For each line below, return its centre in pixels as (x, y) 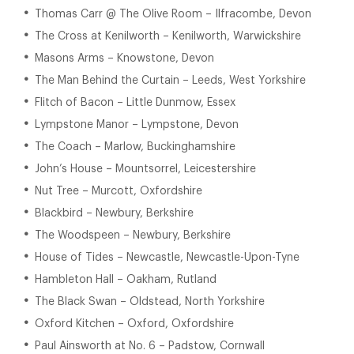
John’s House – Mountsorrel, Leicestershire (145, 169)
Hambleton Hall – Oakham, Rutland (126, 280)
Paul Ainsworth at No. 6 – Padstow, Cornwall (150, 346)
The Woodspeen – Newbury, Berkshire (133, 235)
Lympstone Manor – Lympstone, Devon (137, 125)
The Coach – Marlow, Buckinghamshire (135, 147)
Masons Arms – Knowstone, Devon (124, 58)
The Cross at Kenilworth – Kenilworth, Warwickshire (168, 36)
